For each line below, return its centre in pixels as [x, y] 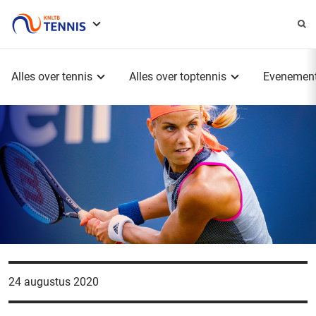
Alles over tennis [52, 77]
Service [135, 35]
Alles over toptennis [178, 77]
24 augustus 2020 [54, 281]
